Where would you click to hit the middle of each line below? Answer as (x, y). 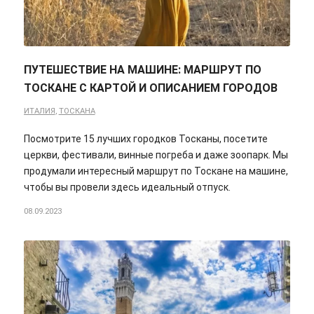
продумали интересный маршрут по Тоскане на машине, (156, 171)
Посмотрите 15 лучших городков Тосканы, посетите (145, 138)
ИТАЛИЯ (39, 111)
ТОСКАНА (77, 111)
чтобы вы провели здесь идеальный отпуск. (127, 187)
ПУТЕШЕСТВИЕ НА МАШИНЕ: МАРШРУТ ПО (142, 69)
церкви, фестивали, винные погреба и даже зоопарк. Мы (156, 155)
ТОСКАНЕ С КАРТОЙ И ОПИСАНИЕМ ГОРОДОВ (150, 88)
